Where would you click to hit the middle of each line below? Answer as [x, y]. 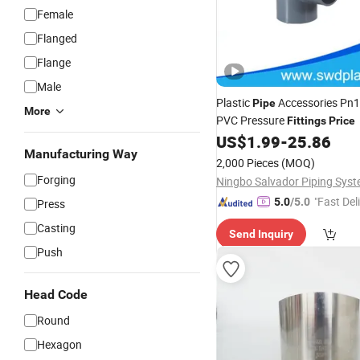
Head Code [56, 295]
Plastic [234, 102]
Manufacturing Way [81, 154]
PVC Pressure [252, 120]
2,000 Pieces [247, 163]
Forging [56, 180]
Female [55, 14]
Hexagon [59, 344]
